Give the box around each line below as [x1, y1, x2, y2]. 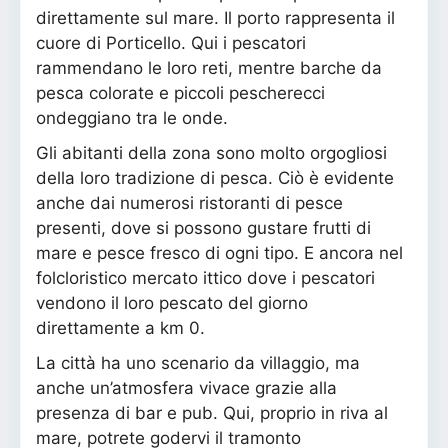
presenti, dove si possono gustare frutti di [36, 217, 371, 238]
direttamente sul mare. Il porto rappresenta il [36, 7, 395, 28]
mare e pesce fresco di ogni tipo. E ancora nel [36, 242, 403, 263]
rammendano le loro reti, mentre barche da [36, 57, 382, 78]
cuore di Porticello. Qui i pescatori [36, 32, 306, 53]
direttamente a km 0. [36, 317, 205, 338]
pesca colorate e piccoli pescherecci [36, 82, 325, 103]
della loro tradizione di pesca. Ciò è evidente [36, 167, 394, 188]
